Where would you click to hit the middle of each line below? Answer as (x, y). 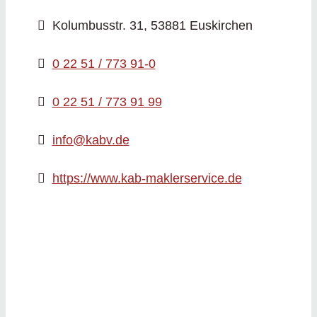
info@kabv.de (91, 140)
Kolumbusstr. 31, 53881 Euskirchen (152, 26)
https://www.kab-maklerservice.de (147, 179)
